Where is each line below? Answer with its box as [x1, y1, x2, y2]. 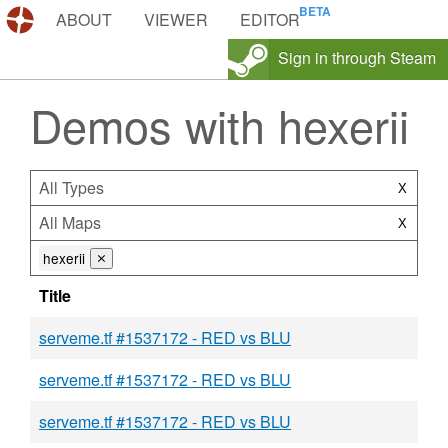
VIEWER [144, 8, 208, 31]
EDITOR [240, 8, 300, 31]
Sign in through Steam [278, 46, 436, 69]
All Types [39, 176, 104, 199]
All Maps [39, 211, 101, 234]
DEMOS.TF [40, 8, 123, 31]
